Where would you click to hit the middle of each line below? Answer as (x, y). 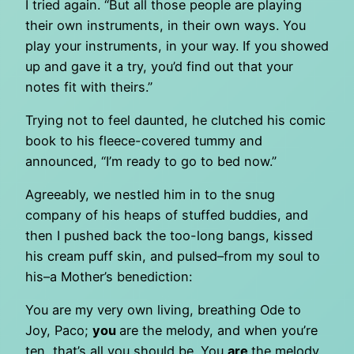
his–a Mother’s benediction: (109, 277)
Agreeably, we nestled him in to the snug (150, 195)
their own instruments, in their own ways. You (166, 25)
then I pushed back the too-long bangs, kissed (169, 236)
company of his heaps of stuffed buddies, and (167, 215)
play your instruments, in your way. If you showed (177, 45)
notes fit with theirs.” (89, 87)
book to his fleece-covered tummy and (144, 140)
